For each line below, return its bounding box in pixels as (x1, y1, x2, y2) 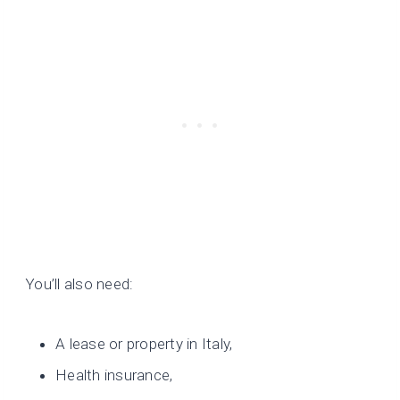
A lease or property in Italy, (55, 335, 233, 354)
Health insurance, (55, 366, 173, 385)
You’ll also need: (25, 275, 134, 294)
